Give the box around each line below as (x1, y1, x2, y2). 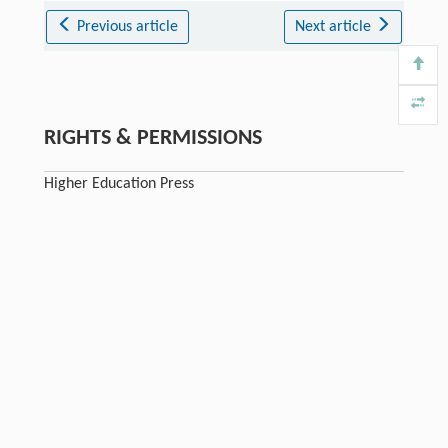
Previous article (77, 19, 179, 36)
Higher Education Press (43, 176, 194, 193)
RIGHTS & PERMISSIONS (43, 127, 262, 151)
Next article (294, 19, 375, 36)
